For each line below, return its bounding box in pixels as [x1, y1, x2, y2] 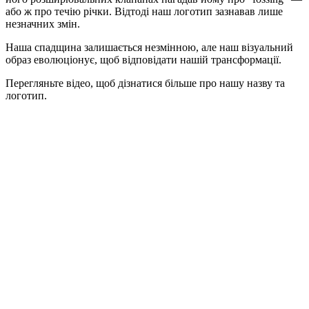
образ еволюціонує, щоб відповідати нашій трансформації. [6, 53, 281, 66]
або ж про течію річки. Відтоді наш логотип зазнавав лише [6, 5, 283, 17]
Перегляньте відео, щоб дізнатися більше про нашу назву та [6, 77, 285, 89]
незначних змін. [6, 17, 80, 30]
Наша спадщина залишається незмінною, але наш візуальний [6, 41, 293, 53]
